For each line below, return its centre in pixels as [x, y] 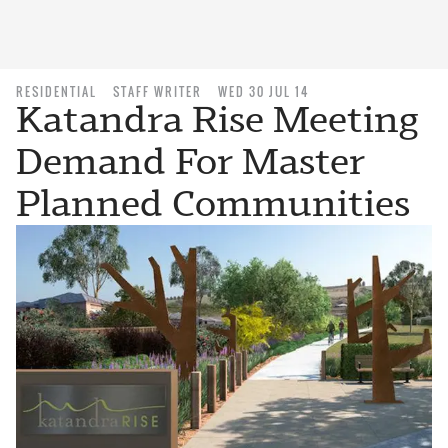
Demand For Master [190, 161]
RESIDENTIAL [56, 91]
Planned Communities [213, 203]
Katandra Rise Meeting [217, 119]
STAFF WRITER [157, 91]
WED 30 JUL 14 [263, 91]
